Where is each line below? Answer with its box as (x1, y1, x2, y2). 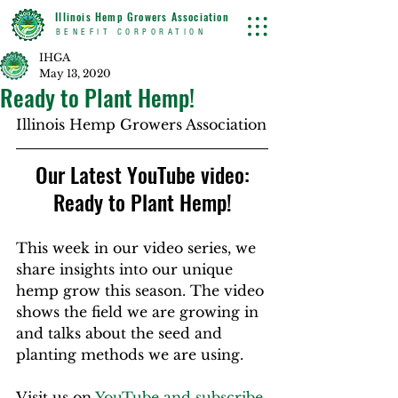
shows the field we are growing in (16, 303, 263, 321)
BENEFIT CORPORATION (50, 27, 206, 37)
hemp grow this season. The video (16, 282, 268, 299)
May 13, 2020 (39, 67, 111, 80)
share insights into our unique (16, 260, 237, 278)
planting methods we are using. (16, 346, 252, 363)
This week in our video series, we (16, 239, 260, 257)
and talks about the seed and (16, 324, 227, 342)
